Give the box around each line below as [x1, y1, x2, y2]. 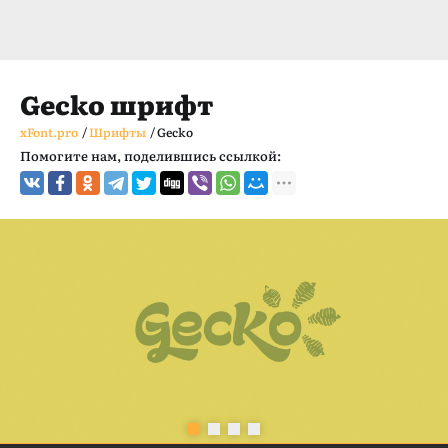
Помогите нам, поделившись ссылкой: [20, 146, 281, 165]
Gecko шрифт [20, 84, 214, 123]
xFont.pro [20, 123, 78, 141]
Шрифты [89, 123, 146, 141]
